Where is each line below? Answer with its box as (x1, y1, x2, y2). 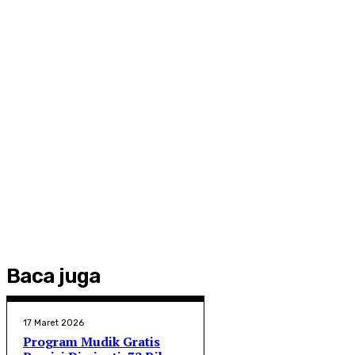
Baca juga (6, 264, 101, 289)
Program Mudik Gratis (23, 333, 160, 351)
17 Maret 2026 (23, 318, 84, 329)
